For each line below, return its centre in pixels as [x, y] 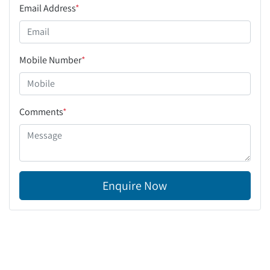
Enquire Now [135, 185]
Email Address [47, 8]
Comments [41, 111]
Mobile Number [50, 60]
